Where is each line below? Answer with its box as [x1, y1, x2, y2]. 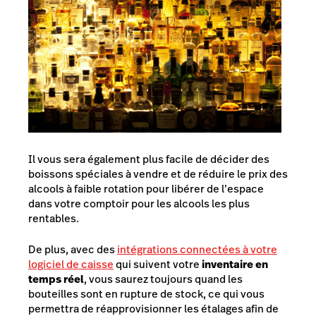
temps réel [28, 271, 84, 286]
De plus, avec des [28, 241, 117, 257]
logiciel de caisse [28, 256, 114, 272]
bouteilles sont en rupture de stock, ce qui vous [28, 286, 265, 301]
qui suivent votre [114, 256, 200, 272]
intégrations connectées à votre [117, 241, 277, 257]
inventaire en [200, 256, 268, 272]
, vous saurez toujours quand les [84, 271, 243, 286]
